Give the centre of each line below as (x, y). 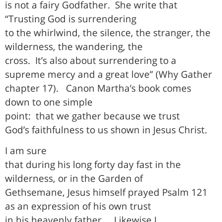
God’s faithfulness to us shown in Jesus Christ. (106, 129)
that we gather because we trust (108, 115)
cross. (18, 60)
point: (18, 115)
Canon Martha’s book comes (129, 88)
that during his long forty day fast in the (93, 164)
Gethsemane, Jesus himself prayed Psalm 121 (106, 192)
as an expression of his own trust (78, 206)
